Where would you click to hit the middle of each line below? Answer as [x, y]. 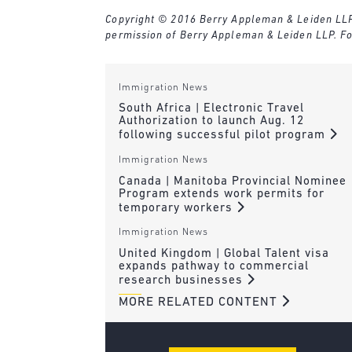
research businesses [182, 280]
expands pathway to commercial [213, 266]
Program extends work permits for [221, 194]
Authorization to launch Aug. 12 [211, 122]
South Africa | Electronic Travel [211, 109]
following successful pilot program [224, 136]
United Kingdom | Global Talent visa [224, 254]
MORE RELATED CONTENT [200, 302]
